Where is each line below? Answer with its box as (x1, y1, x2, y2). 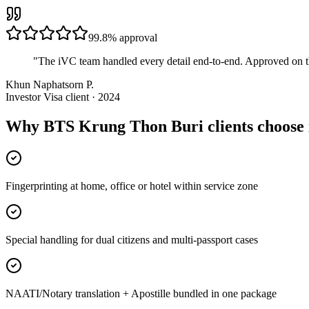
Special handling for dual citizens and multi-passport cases (6, 234, 258, 246)
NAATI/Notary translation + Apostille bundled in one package (6, 288, 277, 300)
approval (117, 32, 157, 44)
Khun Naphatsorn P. (6, 79, 94, 91)
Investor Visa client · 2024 (6, 91, 120, 103)
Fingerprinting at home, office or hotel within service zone (6, 180, 258, 192)
